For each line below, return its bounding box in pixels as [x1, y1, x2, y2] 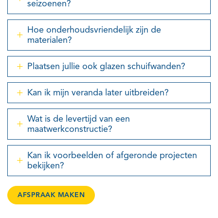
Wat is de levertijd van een [27, 113, 130, 124]
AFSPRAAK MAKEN [18, 191, 85, 199]
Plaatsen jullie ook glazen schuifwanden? [27, 61, 185, 72]
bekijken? [27, 160, 64, 171]
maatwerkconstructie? [27, 124, 112, 134]
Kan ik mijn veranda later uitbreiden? [27, 87, 169, 98]
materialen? [27, 35, 72, 45]
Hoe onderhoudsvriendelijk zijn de [27, 24, 161, 35]
